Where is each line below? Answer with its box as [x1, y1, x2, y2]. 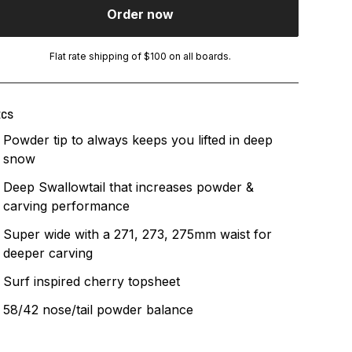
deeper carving [2, 245, 93, 262]
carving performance [2, 198, 130, 214]
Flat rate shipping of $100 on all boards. [49, 50, 232, 63]
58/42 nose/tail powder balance [2, 302, 193, 318]
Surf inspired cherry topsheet [2, 273, 180, 290]
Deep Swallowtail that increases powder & [2, 179, 254, 196]
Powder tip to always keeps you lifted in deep [2, 132, 273, 148]
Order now [107, 6, 174, 23]
